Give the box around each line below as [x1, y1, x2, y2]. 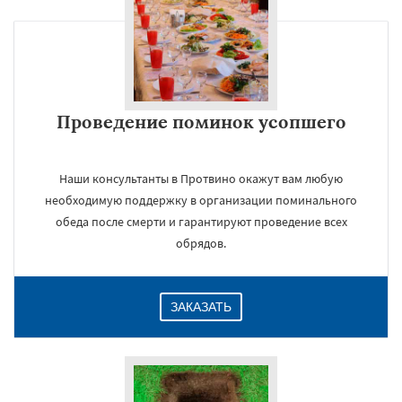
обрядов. [176, 235, 226, 251]
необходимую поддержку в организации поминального [45, 192, 357, 208]
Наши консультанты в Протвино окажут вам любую [59, 170, 343, 187]
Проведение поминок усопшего [56, 110, 346, 133]
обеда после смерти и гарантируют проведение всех [55, 214, 347, 230]
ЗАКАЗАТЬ [170, 300, 232, 314]
